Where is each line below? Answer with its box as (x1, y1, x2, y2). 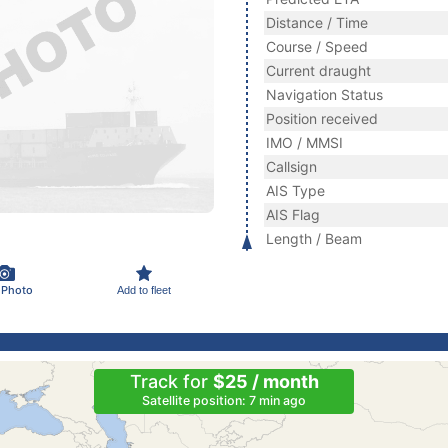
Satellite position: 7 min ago (142, 393, 306, 408)
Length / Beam (266, 230, 362, 247)
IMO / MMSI (266, 134, 343, 151)
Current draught (266, 62, 371, 79)
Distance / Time (266, 14, 368, 31)
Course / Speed (266, 38, 368, 55)
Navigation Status (266, 86, 383, 103)
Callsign (266, 158, 317, 175)
